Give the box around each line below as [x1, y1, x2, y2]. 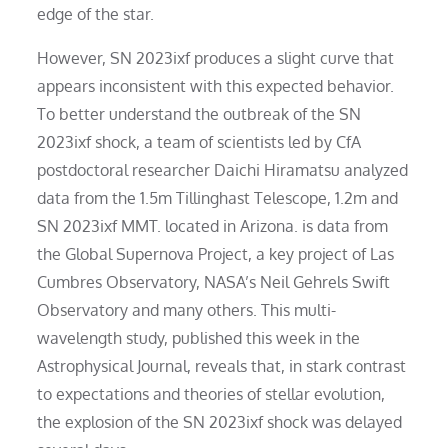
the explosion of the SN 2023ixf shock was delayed [37, 411, 403, 432]
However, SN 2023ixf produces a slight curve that [37, 47, 395, 68]
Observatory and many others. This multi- [37, 299, 337, 320]
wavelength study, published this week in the [37, 327, 361, 348]
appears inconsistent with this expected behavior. [37, 75, 395, 96]
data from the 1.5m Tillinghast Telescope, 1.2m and [37, 187, 399, 208]
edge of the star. [37, 3, 155, 24]
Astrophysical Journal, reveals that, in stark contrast [37, 355, 407, 376]
